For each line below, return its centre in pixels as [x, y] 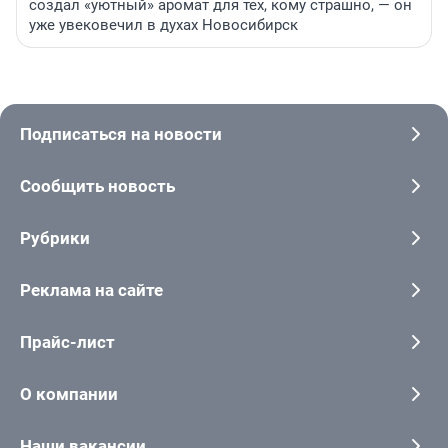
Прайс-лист [67, 342]
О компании [69, 394]
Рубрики [55, 238]
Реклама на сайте [91, 290]
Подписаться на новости [121, 134]
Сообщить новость [97, 186]
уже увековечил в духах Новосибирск [163, 25]
